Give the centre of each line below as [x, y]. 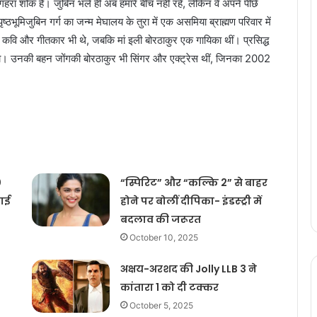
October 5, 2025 [161, 306]
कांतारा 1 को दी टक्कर [169, 288]
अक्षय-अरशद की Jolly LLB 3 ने [188, 269]
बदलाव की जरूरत [160, 220]
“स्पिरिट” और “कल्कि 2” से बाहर [194, 183]
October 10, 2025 [163, 238]
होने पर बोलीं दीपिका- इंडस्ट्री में [191, 201]
